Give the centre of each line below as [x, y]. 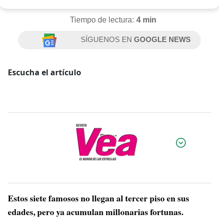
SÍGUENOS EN [108, 39]
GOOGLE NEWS [163, 39]
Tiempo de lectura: [102, 20]
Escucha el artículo [44, 72]
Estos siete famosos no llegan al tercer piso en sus [99, 198]
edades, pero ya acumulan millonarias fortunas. [96, 212]
